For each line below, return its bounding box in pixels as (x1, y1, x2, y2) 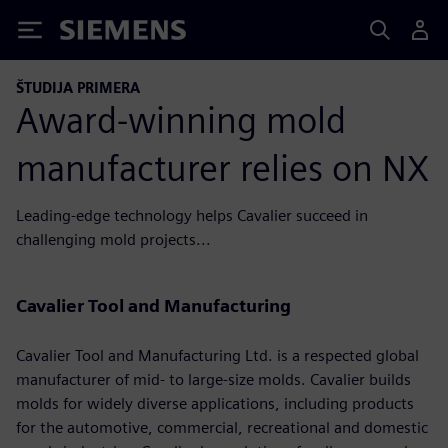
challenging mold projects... (16, 229, 211, 249)
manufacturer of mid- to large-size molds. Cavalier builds (16, 369, 411, 389)
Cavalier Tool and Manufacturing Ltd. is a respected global (16, 345, 419, 365)
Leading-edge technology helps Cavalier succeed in (16, 205, 368, 225)
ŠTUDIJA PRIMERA (16, 79, 140, 96)
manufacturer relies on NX (16, 145, 429, 190)
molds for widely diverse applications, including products (16, 393, 414, 413)
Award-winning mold (16, 97, 346, 142)
